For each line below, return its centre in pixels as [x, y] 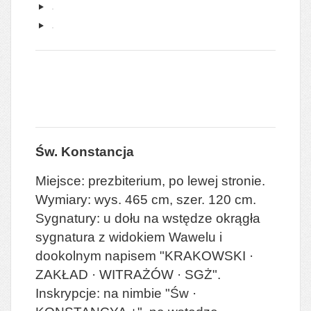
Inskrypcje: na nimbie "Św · [116, 293]
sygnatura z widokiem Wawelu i [129, 237]
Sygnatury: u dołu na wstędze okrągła [148, 218]
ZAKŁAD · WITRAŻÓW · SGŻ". [128, 274]
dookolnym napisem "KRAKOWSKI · [144, 255]
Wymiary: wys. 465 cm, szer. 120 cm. [146, 199]
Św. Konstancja [85, 151]
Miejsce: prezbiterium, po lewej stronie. [150, 180]
